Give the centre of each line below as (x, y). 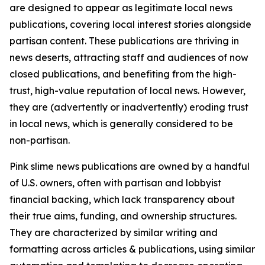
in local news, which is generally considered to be (121, 124)
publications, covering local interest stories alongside (130, 24)
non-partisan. (40, 140)
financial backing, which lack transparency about (122, 199)
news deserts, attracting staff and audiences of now (129, 57)
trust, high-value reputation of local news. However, (127, 91)
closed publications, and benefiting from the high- (123, 74)
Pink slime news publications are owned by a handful (130, 166)
